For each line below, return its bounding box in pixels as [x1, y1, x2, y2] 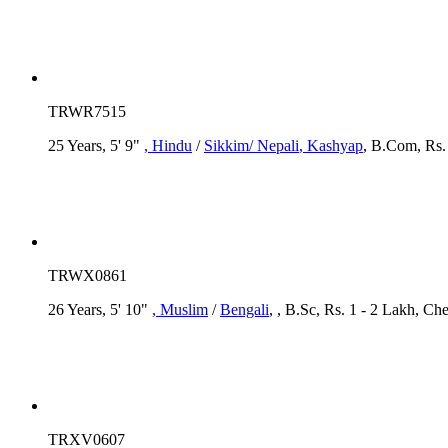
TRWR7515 [48, 102, 126, 120]
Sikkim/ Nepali [204, 136, 299, 154]
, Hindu [144, 136, 192, 154]
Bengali [220, 300, 269, 318]
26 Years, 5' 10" [48, 300, 152, 318]
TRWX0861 [48, 266, 127, 284]
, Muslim [152, 300, 208, 318]
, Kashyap [299, 136, 363, 154]
